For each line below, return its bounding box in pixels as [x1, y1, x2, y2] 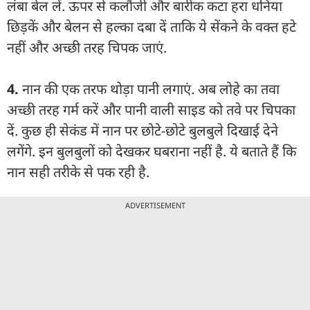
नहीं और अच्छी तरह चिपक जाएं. [7, 37, 167, 57]
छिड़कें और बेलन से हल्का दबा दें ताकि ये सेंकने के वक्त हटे [7, 17, 296, 36]
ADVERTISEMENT [125, 199, 185, 210]
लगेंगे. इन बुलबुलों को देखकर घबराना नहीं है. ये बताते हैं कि [7, 141, 296, 161]
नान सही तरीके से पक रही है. [7, 162, 149, 181]
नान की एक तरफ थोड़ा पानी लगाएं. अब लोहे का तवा [22, 79, 280, 98]
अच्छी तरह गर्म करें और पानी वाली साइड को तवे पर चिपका [7, 100, 295, 119]
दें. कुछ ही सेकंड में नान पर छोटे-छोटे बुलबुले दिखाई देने [7, 120, 278, 140]
